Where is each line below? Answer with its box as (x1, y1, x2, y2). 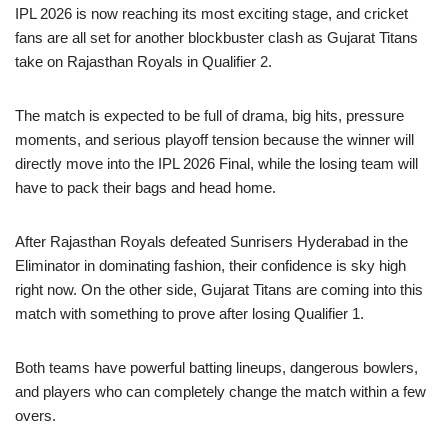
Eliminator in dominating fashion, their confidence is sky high (15, 256, 406, 274)
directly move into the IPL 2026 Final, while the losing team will (15, 154, 418, 172)
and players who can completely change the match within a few (15, 382, 426, 400)
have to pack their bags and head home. (15, 178, 276, 196)
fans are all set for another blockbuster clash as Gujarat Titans (15, 28, 418, 46)
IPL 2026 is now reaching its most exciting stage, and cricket (15, 4, 408, 22)
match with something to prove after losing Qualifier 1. (15, 304, 364, 322)
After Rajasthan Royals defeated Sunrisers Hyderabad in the (15, 232, 408, 250)
